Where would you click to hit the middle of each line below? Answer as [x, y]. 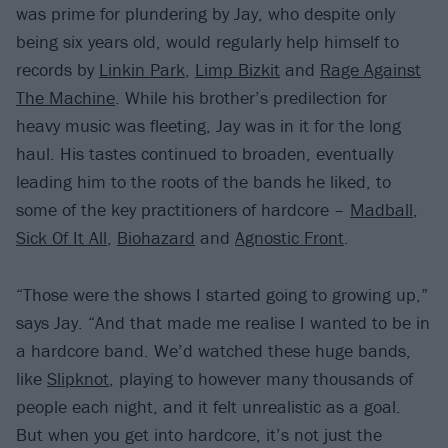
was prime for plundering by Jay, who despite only [205, 14]
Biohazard [156, 238]
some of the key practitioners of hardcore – [183, 210]
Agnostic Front [289, 238]
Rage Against [370, 70]
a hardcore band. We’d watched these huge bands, [213, 350]
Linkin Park [142, 70]
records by [57, 70]
